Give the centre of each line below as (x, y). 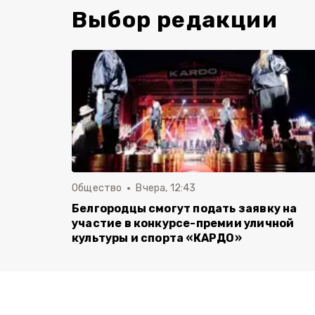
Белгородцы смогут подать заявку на (185, 208)
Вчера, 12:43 (166, 188)
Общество (97, 188)
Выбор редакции (175, 20)
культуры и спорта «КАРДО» (157, 238)
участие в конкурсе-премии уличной (183, 223)
